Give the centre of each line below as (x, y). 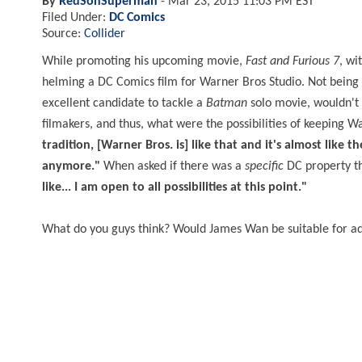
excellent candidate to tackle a (124, 103)
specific (264, 166)
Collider (105, 34)
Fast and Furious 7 (293, 61)
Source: (63, 34)
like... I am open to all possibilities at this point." (176, 187)
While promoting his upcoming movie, (144, 61)
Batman (227, 103)
